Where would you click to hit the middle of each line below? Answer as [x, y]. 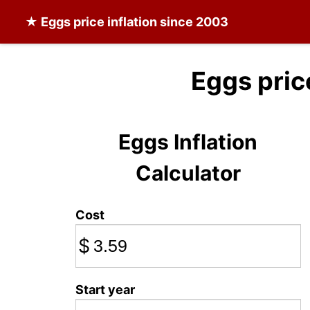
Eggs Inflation [188, 142]
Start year [105, 290]
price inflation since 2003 [149, 22]
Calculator [188, 173]
